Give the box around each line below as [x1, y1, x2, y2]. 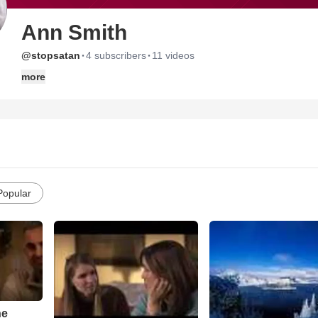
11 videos [152, 50, 194, 61]
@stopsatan [21, 50, 80, 61]
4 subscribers [86, 50, 146, 61]
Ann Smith [21, 21, 127, 44]
